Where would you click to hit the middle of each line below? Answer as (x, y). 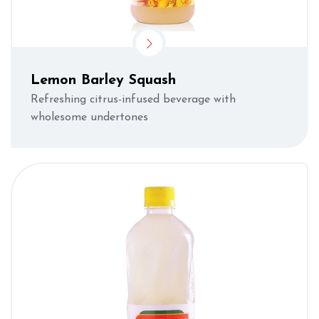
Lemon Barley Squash (103, 80)
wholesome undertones (89, 117)
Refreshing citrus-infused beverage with (133, 99)
